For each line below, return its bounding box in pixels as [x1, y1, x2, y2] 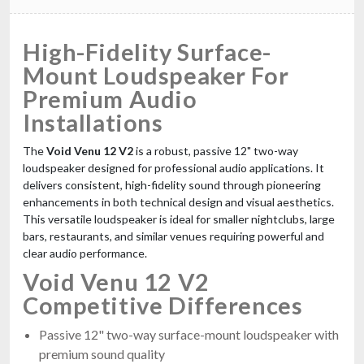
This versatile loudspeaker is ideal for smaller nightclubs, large [23, 211, 335, 226]
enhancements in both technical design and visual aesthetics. [23, 194, 334, 209]
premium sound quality [39, 345, 165, 362]
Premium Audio [23, 84, 197, 113]
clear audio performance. [23, 245, 147, 260]
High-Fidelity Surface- [23, 37, 271, 66]
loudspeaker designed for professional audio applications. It [23, 160, 324, 175]
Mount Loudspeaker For [23, 60, 289, 89]
